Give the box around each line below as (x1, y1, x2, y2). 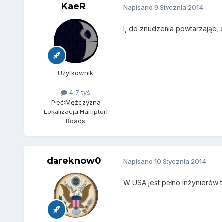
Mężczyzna (65, 98, 101, 106)
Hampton (80, 107, 108, 115)
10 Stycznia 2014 (154, 157, 206, 166)
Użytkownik (58, 69, 94, 77)
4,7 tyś (67, 88, 91, 97)
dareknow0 (46, 155, 101, 166)
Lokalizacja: (44, 107, 80, 115)
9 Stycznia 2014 (154, 3, 203, 11)
